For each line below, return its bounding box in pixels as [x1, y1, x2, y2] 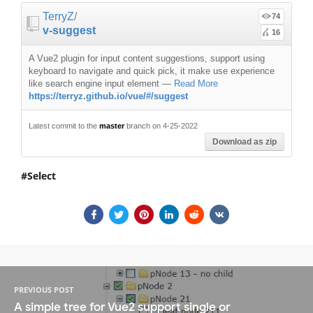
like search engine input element [29, 78, 159, 89]
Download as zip [212, 136, 277, 147]
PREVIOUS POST [14, 284, 73, 295]
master [99, 121, 124, 130]
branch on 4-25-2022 [124, 121, 198, 130]
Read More [174, 78, 218, 89]
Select [27, 168, 56, 182]
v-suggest [43, 24, 96, 36]
